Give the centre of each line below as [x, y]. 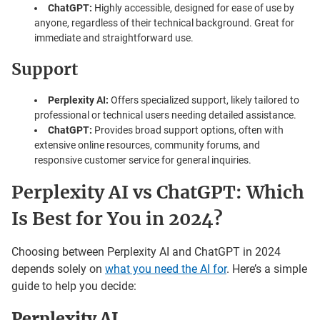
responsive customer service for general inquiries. [143, 160]
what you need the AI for [166, 269]
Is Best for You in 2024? [117, 218]
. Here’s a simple [267, 269]
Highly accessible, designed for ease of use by [193, 7]
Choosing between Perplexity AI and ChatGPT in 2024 [146, 251]
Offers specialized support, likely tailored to [204, 100]
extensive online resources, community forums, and [147, 145]
